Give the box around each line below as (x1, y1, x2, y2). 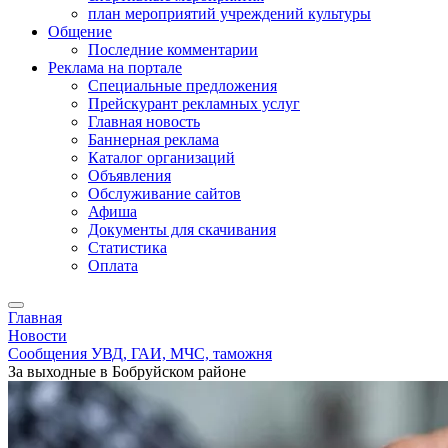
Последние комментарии (88, 41, 258, 58)
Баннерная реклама (88, 131, 219, 148)
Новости (8, 327, 67, 344)
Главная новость (88, 113, 200, 130)
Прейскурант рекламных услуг (88, 95, 300, 112)
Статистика (88, 239, 167, 256)
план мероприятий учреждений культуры (88, 5, 371, 22)
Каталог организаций (88, 149, 235, 166)
